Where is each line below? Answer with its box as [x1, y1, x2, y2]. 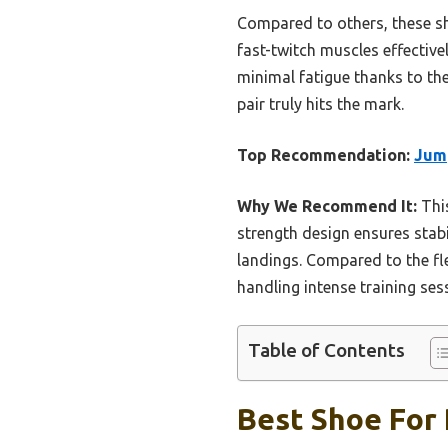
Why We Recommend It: [237, 196, 417, 215]
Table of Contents [248, 339, 405, 362]
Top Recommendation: [237, 145, 410, 164]
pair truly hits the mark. [237, 94, 404, 113]
